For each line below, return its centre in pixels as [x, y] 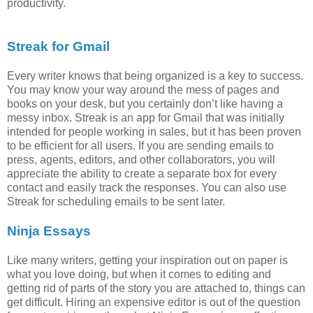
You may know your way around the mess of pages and [143, 89]
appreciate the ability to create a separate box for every [142, 173]
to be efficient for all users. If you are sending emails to [140, 145]
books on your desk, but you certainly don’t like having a [145, 103]
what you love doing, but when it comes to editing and [139, 274]
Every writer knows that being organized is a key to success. [155, 75]
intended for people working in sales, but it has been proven [154, 131]
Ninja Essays [49, 231]
